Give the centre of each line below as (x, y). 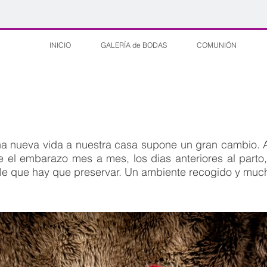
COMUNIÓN (217, 45)
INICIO (60, 45)
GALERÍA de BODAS (134, 45)
